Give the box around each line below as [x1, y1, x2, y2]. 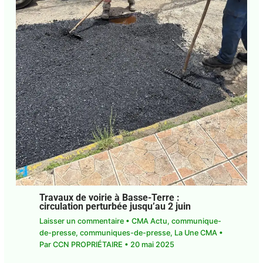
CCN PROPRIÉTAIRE [52, 240, 124, 249]
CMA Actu [131, 217, 167, 226]
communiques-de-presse [79, 228, 170, 238]
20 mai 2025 [130, 240, 174, 249]
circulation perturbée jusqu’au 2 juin [39, 201, 191, 212]
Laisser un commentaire [39, 217, 124, 226]
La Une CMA [174, 228, 217, 238]
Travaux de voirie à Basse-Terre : [39, 192, 180, 203]
